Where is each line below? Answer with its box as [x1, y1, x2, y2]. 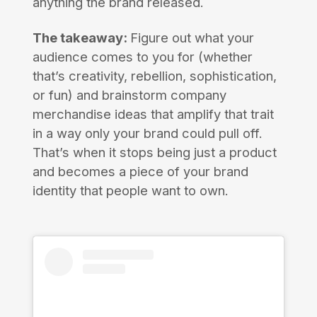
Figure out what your [129, 30, 254, 46]
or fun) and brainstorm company [32, 87, 226, 103]
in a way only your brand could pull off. [32, 125, 263, 142]
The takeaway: [32, 30, 130, 46]
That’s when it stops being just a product [32, 144, 277, 161]
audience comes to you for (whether [32, 49, 253, 65]
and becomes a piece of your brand [32, 163, 248, 180]
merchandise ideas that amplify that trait [32, 106, 274, 122]
